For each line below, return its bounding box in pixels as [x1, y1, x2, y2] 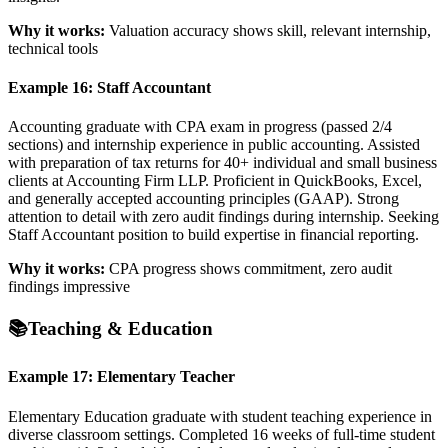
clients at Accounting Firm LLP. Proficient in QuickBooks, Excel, [8, 172, 422, 190]
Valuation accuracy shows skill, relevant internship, [105, 21, 431, 39]
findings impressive [8, 278, 130, 296]
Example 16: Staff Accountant [8, 79, 211, 97]
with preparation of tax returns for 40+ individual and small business [8, 154, 437, 172]
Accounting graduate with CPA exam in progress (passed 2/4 [8, 118, 392, 136]
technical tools [8, 39, 98, 57]
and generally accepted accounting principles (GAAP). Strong [8, 190, 399, 208]
